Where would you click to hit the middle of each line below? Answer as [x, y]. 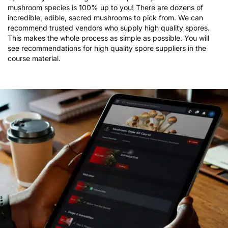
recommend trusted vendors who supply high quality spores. [109, 28]
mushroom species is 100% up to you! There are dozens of [105, 8]
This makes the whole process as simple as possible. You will [108, 38]
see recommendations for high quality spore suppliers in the [107, 48]
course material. [34, 59]
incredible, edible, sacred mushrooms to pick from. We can [105, 18]
